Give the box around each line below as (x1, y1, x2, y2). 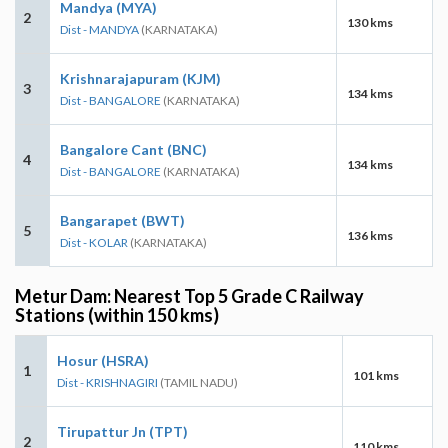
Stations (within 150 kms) (15, 303, 219, 326)
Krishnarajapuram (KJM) (60, 69, 221, 87)
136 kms (347, 227, 393, 243)
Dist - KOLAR (60, 234, 128, 250)
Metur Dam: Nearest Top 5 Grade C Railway (15, 284, 364, 307)
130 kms (347, 14, 393, 30)
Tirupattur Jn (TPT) (57, 422, 188, 440)
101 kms (353, 367, 399, 383)
